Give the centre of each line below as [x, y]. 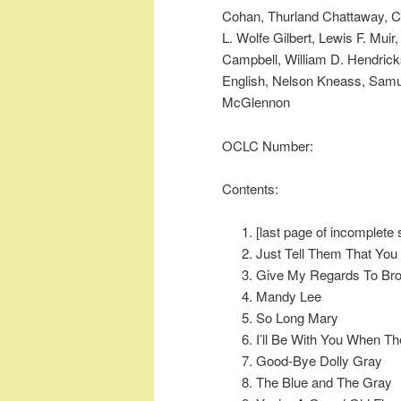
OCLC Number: [268, 145]
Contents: [250, 188]
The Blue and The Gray [324, 382]
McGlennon [256, 102]
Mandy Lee [288, 296]
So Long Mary [297, 318]
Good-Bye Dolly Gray [319, 361]
